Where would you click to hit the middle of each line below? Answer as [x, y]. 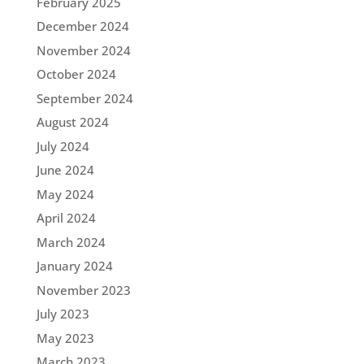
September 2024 [84, 98]
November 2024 [83, 50]
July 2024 [63, 146]
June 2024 [65, 170]
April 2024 [66, 218]
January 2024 [74, 266]
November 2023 [83, 290]
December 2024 [82, 26]
